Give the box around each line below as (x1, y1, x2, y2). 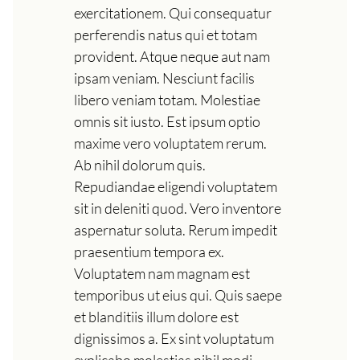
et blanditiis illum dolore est (74, 307, 239, 325)
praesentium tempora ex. (74, 242, 224, 260)
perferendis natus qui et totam (74, 25, 257, 43)
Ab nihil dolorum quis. (74, 155, 206, 174)
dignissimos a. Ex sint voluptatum (74, 329, 274, 347)
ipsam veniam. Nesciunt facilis (74, 68, 255, 87)
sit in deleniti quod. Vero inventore (74, 198, 281, 217)
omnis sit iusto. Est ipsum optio (74, 112, 260, 130)
